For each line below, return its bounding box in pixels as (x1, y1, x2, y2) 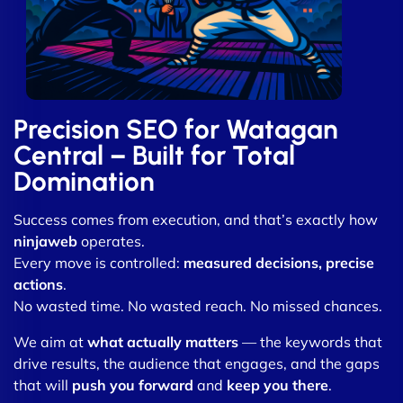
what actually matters (87, 332, 238, 351)
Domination (13, 165, 155, 197)
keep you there (227, 375, 328, 394)
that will (13, 375, 72, 394)
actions (13, 274, 63, 293)
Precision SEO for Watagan (13, 112, 338, 145)
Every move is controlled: (13, 253, 184, 272)
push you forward (72, 375, 193, 394)
